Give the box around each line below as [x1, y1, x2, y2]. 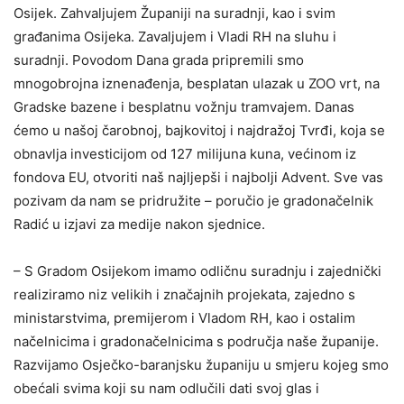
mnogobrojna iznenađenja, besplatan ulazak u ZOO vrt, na [14, 75, 380, 92]
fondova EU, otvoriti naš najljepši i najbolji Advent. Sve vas [14, 169, 383, 186]
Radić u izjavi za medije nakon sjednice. [14, 216, 265, 233]
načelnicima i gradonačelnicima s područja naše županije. [14, 333, 379, 350]
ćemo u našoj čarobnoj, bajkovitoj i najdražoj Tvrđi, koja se [14, 122, 385, 139]
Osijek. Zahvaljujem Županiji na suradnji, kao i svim [14, 5, 335, 22]
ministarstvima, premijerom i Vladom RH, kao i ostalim [14, 309, 355, 326]
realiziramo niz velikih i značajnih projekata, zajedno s [14, 286, 355, 303]
